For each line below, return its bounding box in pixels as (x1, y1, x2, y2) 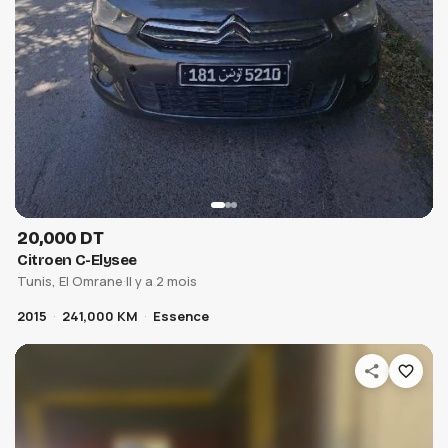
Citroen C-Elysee (17, 251, 137, 270)
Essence (153, 307, 210, 326)
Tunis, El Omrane (17, 272, 124, 291)
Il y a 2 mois (126, 272, 198, 291)
